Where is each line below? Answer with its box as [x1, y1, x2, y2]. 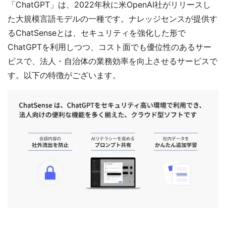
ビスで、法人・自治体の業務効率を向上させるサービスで [8, 55, 217, 66]
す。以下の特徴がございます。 [8, 70, 121, 80]
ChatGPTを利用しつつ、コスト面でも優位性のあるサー [8, 41, 211, 52]
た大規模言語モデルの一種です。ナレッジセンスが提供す [8, 13, 217, 24]
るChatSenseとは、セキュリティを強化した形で [8, 27, 186, 38]
